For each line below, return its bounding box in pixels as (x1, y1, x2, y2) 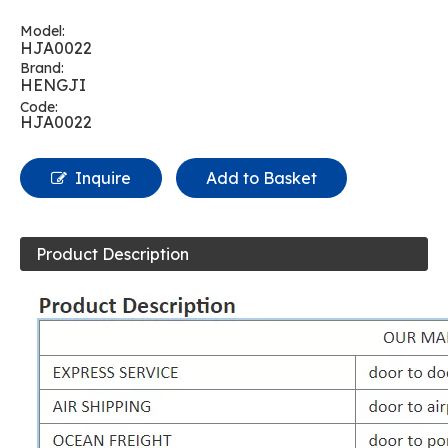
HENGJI (20, 75, 86, 95)
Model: (20, 22, 65, 40)
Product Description (36, 244, 189, 264)
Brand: (20, 59, 64, 77)
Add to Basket (206, 168, 317, 188)
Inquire (75, 168, 131, 188)
